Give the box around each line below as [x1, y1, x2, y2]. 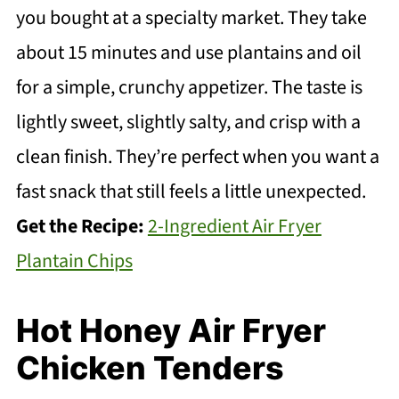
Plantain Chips [15, 247, 133, 276]
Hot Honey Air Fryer [15, 311, 326, 351]
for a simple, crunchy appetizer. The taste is [15, 73, 362, 102]
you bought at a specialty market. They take [15, 4, 367, 33]
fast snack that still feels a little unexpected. [15, 177, 366, 207]
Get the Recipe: [15, 212, 148, 241]
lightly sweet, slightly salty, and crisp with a [15, 108, 361, 137]
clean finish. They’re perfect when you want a [15, 142, 379, 172]
